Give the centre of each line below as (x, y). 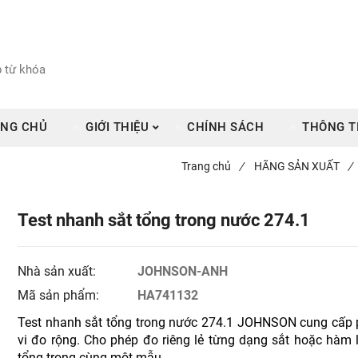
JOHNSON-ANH (182, 272)
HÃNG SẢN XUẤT (297, 167)
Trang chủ (206, 167)
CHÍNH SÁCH (225, 127)
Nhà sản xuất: (59, 272)
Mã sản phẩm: (60, 296)
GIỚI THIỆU (117, 127)
